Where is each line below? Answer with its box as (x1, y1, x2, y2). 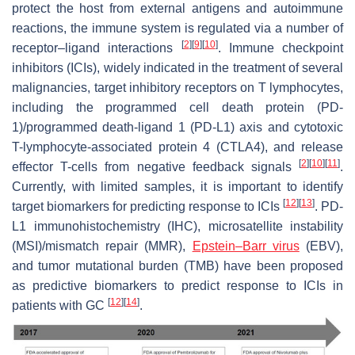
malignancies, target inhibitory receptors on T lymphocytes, (12, 80, 343, 94)
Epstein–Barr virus (192, 239, 300, 253)
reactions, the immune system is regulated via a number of (12, 21, 343, 35)
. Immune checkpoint (217, 40, 343, 55)
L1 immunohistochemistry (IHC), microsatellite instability (12, 219, 343, 233)
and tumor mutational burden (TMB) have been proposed (12, 258, 343, 273)
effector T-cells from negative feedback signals (12, 159, 299, 174)
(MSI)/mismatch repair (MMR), (12, 239, 193, 253)
